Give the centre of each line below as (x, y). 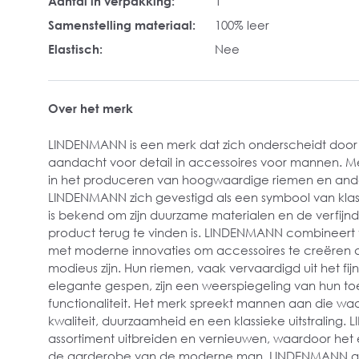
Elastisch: (75, 49)
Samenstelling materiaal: (122, 25)
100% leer (242, 25)
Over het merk (91, 108)
